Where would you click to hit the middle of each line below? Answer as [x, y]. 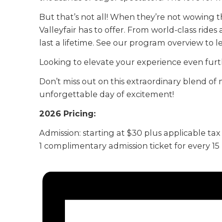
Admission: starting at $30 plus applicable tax [130, 133]
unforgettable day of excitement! [107, 94]
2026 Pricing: [68, 113]
